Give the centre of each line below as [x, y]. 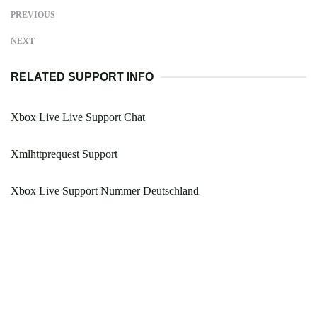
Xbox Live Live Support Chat [78, 117]
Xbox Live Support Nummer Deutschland [105, 191]
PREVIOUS [33, 15]
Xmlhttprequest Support [64, 154]
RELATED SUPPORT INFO [82, 77]
